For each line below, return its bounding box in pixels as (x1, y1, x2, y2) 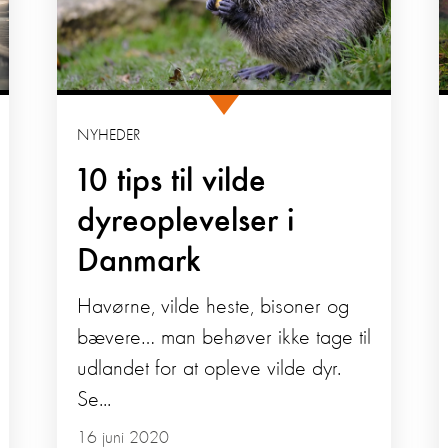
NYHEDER (76, 128, 140, 145)
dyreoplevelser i (76, 205, 294, 240)
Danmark (76, 245, 201, 280)
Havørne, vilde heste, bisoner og (76, 296, 349, 319)
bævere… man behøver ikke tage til (76, 327, 371, 350)
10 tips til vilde (76, 165, 266, 200)
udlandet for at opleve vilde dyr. (76, 358, 341, 381)
